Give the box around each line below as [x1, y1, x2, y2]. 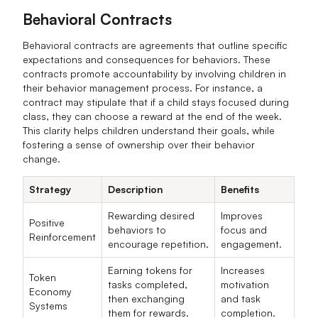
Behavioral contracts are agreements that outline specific [23, 39, 288, 52]
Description [108, 183, 163, 196]
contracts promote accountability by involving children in [23, 67, 287, 80]
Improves [221, 209, 263, 222]
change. [23, 153, 61, 165]
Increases [221, 264, 265, 277]
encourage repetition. [108, 238, 209, 251]
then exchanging [108, 292, 185, 305]
